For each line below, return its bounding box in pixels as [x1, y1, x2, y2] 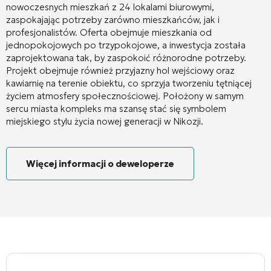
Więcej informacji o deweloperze [26, 157, 174, 169]
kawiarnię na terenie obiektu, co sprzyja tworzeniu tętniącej [6, 77, 252, 89]
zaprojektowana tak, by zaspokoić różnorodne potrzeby [6, 51, 244, 64]
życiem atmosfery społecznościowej [6, 90, 158, 102]
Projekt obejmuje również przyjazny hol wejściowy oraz [6, 64, 235, 76]
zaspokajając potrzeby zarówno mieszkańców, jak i [6, 13, 220, 25]
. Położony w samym [158, 90, 244, 102]
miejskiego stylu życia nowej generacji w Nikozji [6, 115, 201, 127]
